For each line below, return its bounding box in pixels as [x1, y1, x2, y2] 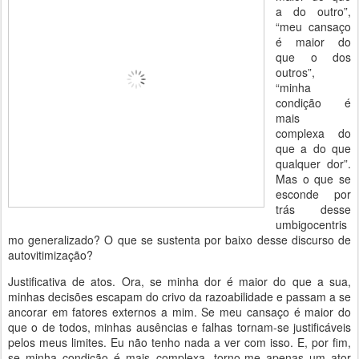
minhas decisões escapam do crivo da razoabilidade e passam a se [8, 288, 351, 305]
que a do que [276, 140, 351, 156]
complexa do [276, 125, 351, 141]
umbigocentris [276, 216, 347, 232]
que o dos [276, 49, 351, 65]
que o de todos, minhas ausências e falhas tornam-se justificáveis [8, 319, 351, 335]
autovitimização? [8, 247, 93, 263]
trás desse [276, 201, 351, 217]
